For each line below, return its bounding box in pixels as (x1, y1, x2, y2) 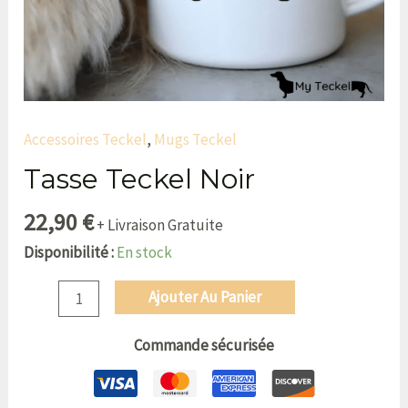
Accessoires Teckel (24, 128, 148, 149)
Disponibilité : (24, 241, 115, 262)
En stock (117, 241, 173, 262)
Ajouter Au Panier (148, 286, 261, 307)
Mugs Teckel (154, 128, 238, 149)
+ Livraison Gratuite (97, 214, 224, 235)
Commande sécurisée (134, 335, 274, 356)
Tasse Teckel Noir (24, 161, 256, 196)
